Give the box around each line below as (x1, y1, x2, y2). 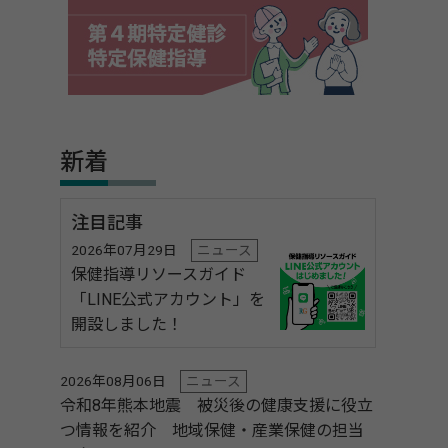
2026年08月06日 (60, 373, 166, 389)
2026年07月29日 (71, 242, 177, 258)
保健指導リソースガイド (71, 265, 246, 284)
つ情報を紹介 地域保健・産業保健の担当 (60, 421, 364, 440)
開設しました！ (71, 315, 183, 334)
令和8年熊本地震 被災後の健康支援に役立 (60, 396, 373, 415)
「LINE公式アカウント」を (71, 290, 265, 309)
